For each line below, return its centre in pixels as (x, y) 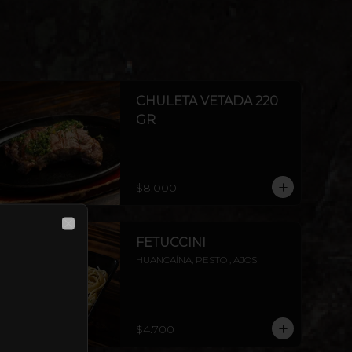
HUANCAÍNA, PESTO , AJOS (196, 260)
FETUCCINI (171, 242)
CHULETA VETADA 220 (207, 101)
